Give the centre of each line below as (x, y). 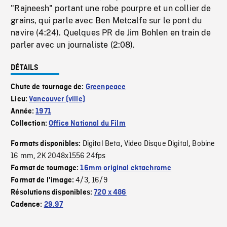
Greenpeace (106, 87)
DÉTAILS (25, 68)
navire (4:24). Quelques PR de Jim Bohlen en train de (111, 33)
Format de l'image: (43, 181)
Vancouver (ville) (57, 100)
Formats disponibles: (47, 144)
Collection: (30, 124)
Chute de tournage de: (48, 87)
